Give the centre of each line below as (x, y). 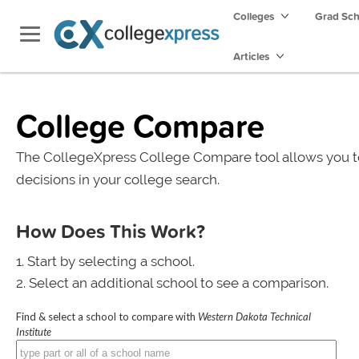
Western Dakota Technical (254, 317)
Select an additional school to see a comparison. (179, 283)
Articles (252, 56)
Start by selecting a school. (111, 261)
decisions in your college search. (118, 179)
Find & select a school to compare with (107, 317)
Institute (34, 332)
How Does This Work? (111, 231)
